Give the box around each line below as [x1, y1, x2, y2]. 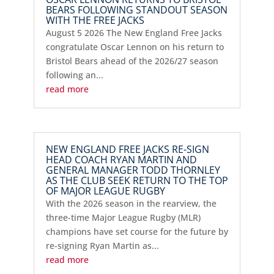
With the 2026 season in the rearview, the [45, 198, 217, 210]
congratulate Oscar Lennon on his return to [45, 41, 224, 53]
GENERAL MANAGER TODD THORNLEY [45, 163, 220, 177]
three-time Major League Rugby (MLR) [45, 212, 201, 224]
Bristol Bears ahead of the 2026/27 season [45, 55, 218, 67]
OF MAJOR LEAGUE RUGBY [45, 184, 165, 198]
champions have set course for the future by [45, 226, 228, 238]
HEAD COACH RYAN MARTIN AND [45, 153, 197, 167]
